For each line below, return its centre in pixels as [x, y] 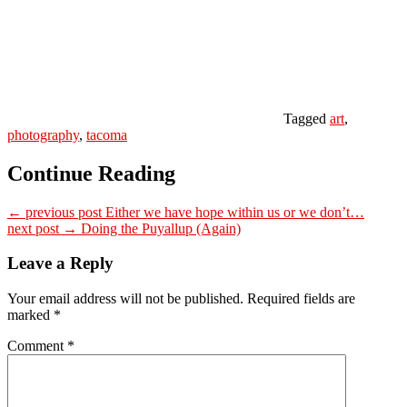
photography [43, 134]
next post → [42, 228]
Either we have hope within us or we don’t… [233, 212]
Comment [37, 346]
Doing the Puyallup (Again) [159, 228]
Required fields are [301, 299]
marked [30, 315]
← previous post [55, 212]
